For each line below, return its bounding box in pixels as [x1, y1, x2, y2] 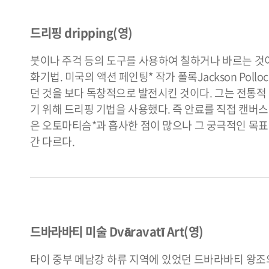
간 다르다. [30, 133, 74, 150]
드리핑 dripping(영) [30, 24, 133, 42]
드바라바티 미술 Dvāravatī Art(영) [30, 223, 204, 241]
